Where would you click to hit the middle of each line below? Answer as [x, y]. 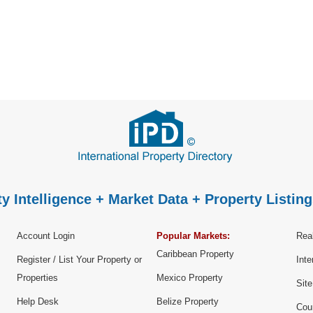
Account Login [46, 236]
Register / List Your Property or [79, 260]
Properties [37, 278]
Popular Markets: [193, 236]
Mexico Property [190, 278]
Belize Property [188, 302]
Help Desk [38, 302]
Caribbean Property [195, 254]
